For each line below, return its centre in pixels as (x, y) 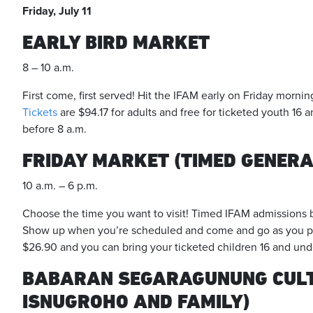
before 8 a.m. (54, 129)
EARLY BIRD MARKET (118, 42)
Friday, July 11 (57, 11)
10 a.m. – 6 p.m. (60, 186)
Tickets (40, 112)
